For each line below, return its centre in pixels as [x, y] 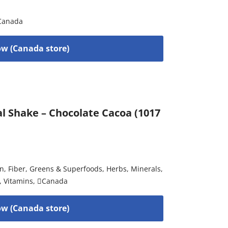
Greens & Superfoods [66, 168]
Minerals [146, 168]
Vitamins [19, 181]
